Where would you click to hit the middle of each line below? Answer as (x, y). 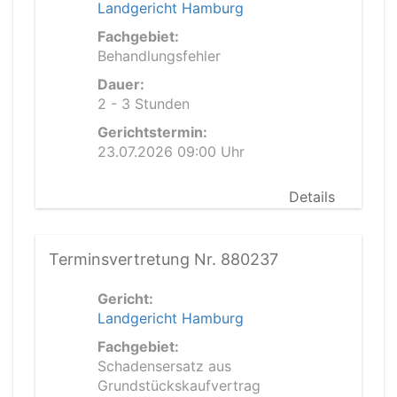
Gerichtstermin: (152, 132)
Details (312, 197)
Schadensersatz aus (164, 366)
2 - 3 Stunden (144, 104)
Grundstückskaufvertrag (179, 385)
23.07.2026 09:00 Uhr (171, 152)
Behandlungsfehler (159, 56)
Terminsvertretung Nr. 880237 (163, 259)
